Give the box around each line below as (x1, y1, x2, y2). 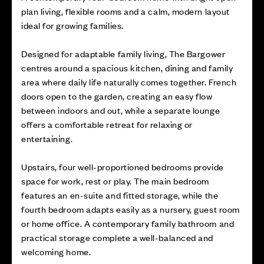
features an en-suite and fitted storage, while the (21, 189, 219, 201)
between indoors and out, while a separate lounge (21, 104, 220, 116)
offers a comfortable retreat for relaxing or (21, 118, 193, 130)
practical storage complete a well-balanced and (21, 231, 214, 243)
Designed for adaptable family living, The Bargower (21, 47, 226, 60)
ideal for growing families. (21, 19, 124, 31)
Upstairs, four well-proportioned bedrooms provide (21, 160, 224, 173)
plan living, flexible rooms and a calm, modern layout (21, 5, 230, 17)
